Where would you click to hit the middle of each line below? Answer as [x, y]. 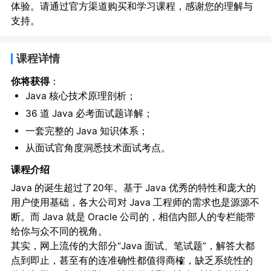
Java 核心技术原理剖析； [80, 96]
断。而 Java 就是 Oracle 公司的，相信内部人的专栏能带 [133, 217]
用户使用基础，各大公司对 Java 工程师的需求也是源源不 [135, 203]
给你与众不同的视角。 [59, 232]
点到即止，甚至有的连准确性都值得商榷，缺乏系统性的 [132, 261]
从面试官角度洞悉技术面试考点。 [98, 148]
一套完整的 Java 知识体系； [87, 131]
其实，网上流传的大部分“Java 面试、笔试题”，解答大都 [132, 246]
